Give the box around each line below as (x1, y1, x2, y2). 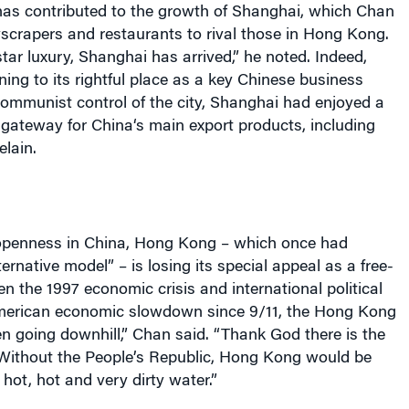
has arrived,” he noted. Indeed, (146, 50, 367, 67)
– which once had (215, 236, 348, 253)
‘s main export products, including (132, 119, 375, 135)
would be (300, 351, 372, 367)
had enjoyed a (278, 96, 384, 112)
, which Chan (299, 5, 394, 21)
